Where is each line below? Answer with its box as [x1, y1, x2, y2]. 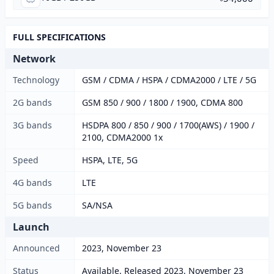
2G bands [13, 97, 52, 108]
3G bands [13, 119, 52, 131]
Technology [13, 74, 59, 86]
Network [13, 52, 56, 65]
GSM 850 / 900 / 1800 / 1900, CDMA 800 [82, 97, 243, 108]
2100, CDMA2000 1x [82, 131, 163, 143]
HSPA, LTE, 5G [82, 154, 138, 166]
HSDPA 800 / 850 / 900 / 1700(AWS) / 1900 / [82, 119, 254, 131]
